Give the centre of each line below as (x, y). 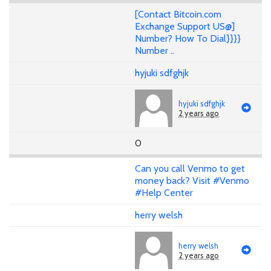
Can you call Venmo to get (190, 168)
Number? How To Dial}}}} (188, 39)
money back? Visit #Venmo (192, 180)
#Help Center (164, 192)
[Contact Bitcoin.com (178, 15)
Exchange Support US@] (185, 27)
